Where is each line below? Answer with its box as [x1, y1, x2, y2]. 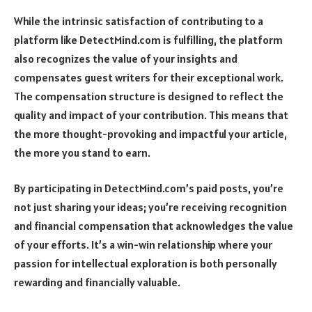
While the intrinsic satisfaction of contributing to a [14, 13, 263, 28]
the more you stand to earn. [14, 145, 150, 159]
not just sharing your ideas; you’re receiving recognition [14, 200, 287, 214]
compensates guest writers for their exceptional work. [14, 70, 283, 84]
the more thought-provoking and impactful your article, [14, 126, 287, 141]
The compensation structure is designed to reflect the [14, 88, 283, 103]
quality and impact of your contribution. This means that [14, 107, 288, 122]
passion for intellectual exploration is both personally [14, 256, 277, 271]
